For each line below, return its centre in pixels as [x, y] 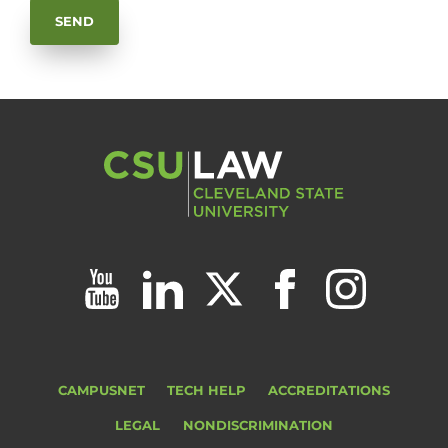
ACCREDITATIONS [329, 391]
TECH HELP [206, 391]
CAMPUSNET [101, 391]
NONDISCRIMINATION [257, 426]
